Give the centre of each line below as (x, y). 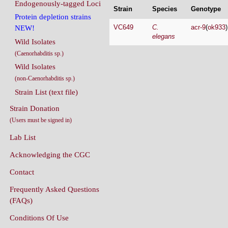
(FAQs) (21, 200)
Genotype (206, 9)
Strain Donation (35, 108)
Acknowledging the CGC (50, 154)
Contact (22, 172)
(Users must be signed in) (41, 120)
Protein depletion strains (53, 17)
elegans (164, 36)
